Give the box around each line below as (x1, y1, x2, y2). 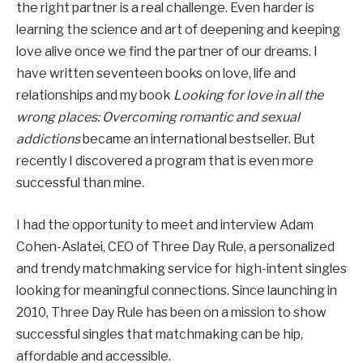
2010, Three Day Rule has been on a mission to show (16, 304, 327, 320)
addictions (16, 131, 83, 147)
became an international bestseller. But (83, 131, 315, 147)
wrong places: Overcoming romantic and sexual (16, 109, 300, 126)
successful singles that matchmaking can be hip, (16, 326, 303, 342)
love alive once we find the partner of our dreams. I (16, 44, 318, 60)
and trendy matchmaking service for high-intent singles (16, 260, 347, 276)
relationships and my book (16, 88, 173, 104)
